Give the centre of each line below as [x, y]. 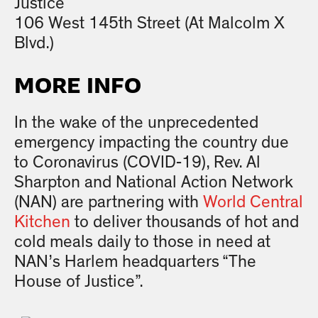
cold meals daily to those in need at [142, 242]
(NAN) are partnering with [109, 202]
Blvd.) [34, 43]
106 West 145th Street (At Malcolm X [149, 23]
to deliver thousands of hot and [185, 222]
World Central [253, 202]
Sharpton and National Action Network [154, 182]
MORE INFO [78, 87]
